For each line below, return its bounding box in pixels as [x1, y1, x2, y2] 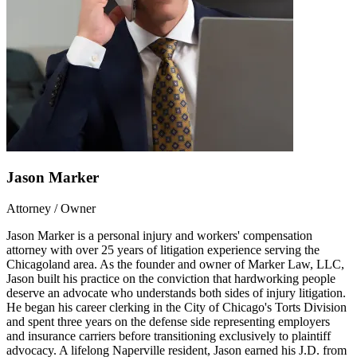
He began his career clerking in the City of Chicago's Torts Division [6, 300, 347, 315]
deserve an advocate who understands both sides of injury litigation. [6, 286, 346, 300]
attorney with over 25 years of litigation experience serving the [6, 243, 320, 257]
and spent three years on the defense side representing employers [6, 315, 330, 329]
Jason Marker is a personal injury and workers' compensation [6, 229, 312, 243]
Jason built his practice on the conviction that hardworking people [6, 272, 335, 286]
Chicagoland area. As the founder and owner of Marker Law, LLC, [6, 257, 344, 272]
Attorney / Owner [6, 202, 96, 216]
